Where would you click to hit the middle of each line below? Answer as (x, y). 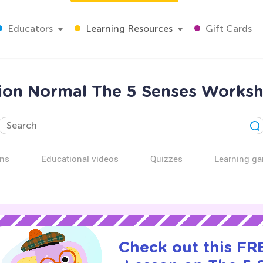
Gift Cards (227, 28)
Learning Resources (128, 28)
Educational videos (80, 159)
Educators (29, 28)
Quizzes (166, 159)
